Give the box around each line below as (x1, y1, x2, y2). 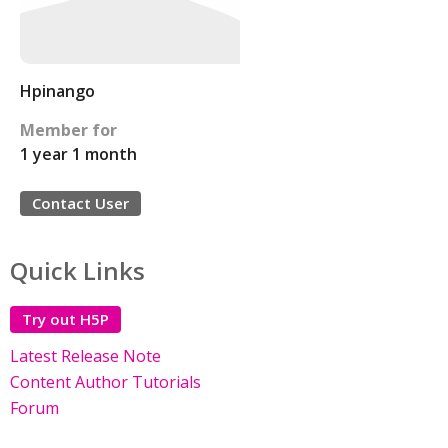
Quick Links (10, 254, 145, 287)
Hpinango (20, 80, 95, 102)
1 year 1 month (20, 143, 137, 165)
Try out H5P (22, 309, 109, 329)
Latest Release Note (10, 345, 161, 367)
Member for (20, 119, 117, 141)
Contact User (32, 193, 129, 213)
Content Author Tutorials (10, 371, 201, 393)
